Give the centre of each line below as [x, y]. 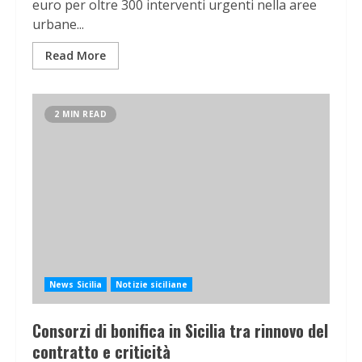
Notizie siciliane [152, 285]
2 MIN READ [80, 114]
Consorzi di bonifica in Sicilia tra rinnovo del [180, 331]
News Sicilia [76, 285]
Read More [76, 56]
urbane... [58, 25]
